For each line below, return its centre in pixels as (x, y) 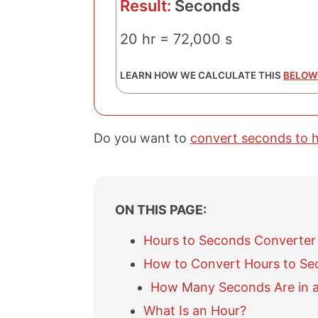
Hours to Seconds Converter (230, 240)
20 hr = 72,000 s (176, 39)
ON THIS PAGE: (161, 209)
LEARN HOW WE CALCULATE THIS (202, 75)
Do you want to (142, 138)
